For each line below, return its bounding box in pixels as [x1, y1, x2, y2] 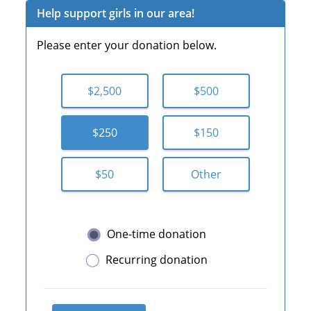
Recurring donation [105, 252, 208, 267]
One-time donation [106, 226, 206, 242]
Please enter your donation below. [37, 37, 217, 53]
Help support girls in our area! [37, 6, 195, 21]
